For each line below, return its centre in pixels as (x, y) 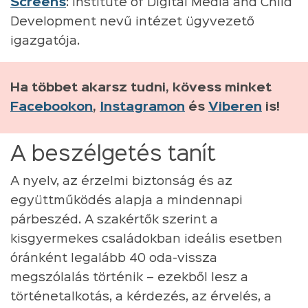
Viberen (235, 107)
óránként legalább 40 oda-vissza (114, 258)
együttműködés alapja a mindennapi (126, 200)
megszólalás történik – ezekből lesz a (129, 277)
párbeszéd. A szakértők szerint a (114, 220)
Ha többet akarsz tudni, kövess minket (141, 88)
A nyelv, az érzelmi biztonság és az (121, 181)
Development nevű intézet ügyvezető (132, 22)
